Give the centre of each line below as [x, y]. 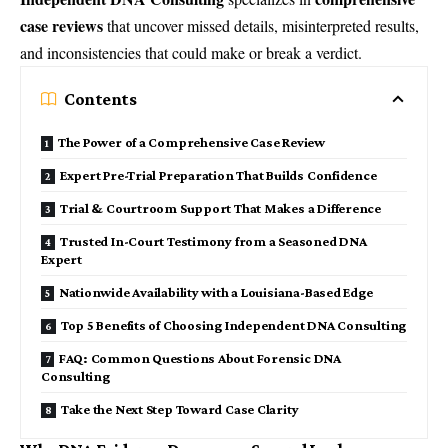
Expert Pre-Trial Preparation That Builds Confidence [218, 175]
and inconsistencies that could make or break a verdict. [191, 53]
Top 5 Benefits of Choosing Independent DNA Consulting [233, 325]
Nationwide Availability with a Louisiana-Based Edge [215, 292]
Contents [100, 99]
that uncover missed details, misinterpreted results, [261, 26]
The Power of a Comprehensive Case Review [191, 142]
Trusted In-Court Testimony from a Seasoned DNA [213, 241]
